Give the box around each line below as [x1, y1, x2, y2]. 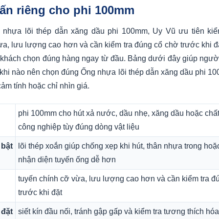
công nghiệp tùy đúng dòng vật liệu [18, 122, 139, 131]
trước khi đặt [18, 188, 62, 197]
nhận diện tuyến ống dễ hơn [18, 155, 116, 164]
